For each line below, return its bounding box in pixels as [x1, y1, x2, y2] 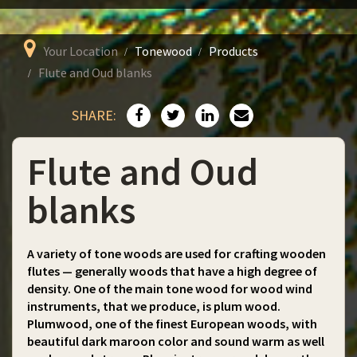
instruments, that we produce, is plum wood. [27, 298, 280, 314]
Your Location [44, 43, 118, 59]
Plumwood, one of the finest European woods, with [27, 316, 317, 331]
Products [209, 43, 258, 59]
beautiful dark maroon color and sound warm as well [27, 333, 324, 349]
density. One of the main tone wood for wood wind [27, 280, 312, 296]
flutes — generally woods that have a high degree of [27, 263, 317, 279]
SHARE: [72, 106, 116, 124]
